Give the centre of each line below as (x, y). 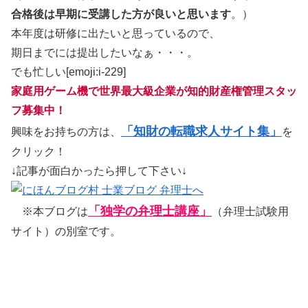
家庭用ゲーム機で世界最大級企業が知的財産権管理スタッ (154, 91)
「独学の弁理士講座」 (150, 211)
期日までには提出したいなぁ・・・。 (104, 53)
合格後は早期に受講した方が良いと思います (121, 14)
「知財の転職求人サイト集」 (201, 132)
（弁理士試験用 (250, 212)
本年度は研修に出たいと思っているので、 (115, 34)
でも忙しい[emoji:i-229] (68, 72)
